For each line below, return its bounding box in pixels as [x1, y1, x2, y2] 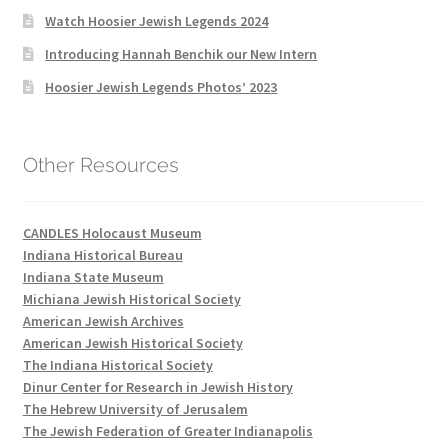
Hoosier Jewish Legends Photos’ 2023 [45, 78, 278, 97]
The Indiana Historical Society [22, 355, 213, 374]
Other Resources [22, 153, 179, 178]
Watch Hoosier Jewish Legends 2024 [45, 12, 269, 31]
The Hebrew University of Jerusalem [22, 399, 248, 418]
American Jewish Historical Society [22, 333, 243, 352]
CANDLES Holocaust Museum [22, 223, 202, 242]
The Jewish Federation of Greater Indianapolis [22, 421, 313, 440]
